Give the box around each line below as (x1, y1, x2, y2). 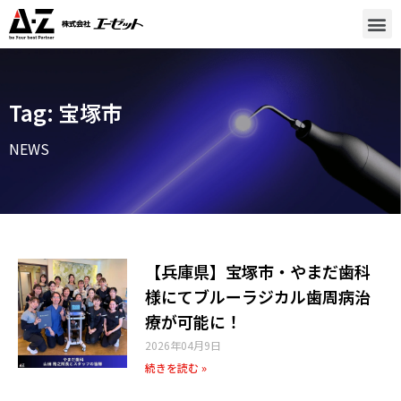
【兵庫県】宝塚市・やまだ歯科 (145, 259, 371, 283)
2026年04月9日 (145, 337, 222, 353)
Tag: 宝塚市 (9, 97, 123, 129)
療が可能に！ (145, 309, 243, 333)
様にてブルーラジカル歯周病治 (145, 284, 371, 308)
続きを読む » (145, 359, 208, 375)
